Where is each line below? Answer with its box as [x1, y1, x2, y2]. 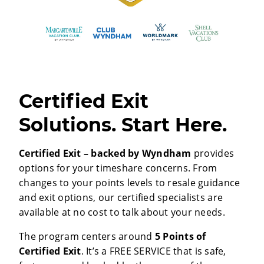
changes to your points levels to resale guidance [19, 176, 240, 189]
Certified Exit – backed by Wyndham [19, 146, 192, 160]
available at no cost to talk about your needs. [19, 205, 228, 219]
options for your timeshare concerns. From [19, 161, 217, 174]
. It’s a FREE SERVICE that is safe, [81, 244, 226, 258]
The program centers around [19, 229, 155, 243]
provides [191, 146, 235, 160]
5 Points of [154, 229, 206, 243]
